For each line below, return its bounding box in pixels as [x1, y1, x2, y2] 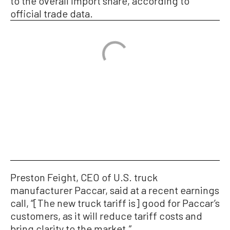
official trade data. [10, 7, 93, 20]
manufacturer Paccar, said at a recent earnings [10, 184, 219, 196]
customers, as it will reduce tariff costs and [10, 209, 202, 222]
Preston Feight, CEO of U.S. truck [10, 171, 158, 183]
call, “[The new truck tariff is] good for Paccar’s [10, 197, 220, 209]
